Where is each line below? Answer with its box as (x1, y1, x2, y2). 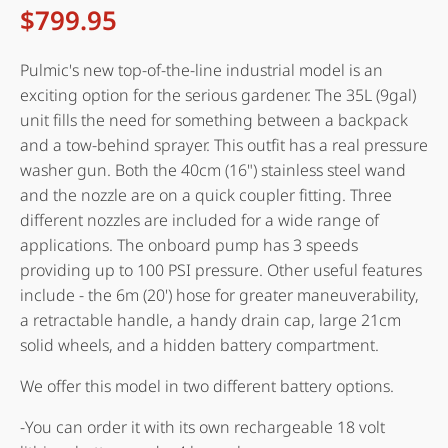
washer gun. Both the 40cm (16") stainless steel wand (20, 159, 406, 182)
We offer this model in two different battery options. (20, 375, 394, 398)
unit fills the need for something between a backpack (20, 109, 408, 132)
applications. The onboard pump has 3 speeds (20, 234, 358, 257)
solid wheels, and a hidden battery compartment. (20, 334, 379, 357)
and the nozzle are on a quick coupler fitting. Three (20, 184, 392, 207)
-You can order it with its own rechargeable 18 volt (20, 416, 385, 439)
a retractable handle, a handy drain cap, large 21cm (20, 309, 401, 332)
